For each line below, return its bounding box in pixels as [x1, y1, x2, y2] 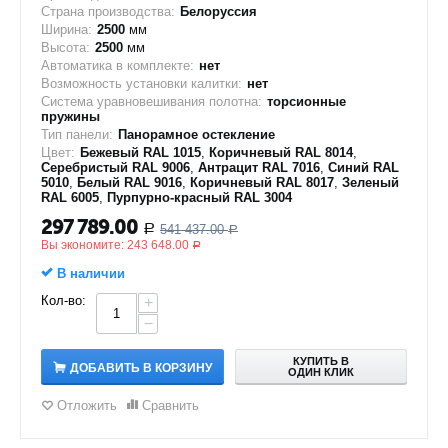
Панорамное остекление [118, 127, 275, 142]
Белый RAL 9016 [77, 175, 182, 190]
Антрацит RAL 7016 [198, 160, 320, 175]
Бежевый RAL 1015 [80, 145, 201, 160]
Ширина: [41, 22, 92, 37]
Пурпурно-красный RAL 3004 [107, 190, 292, 205]
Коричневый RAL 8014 [209, 145, 353, 160]
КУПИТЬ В [292, 355, 349, 367]
